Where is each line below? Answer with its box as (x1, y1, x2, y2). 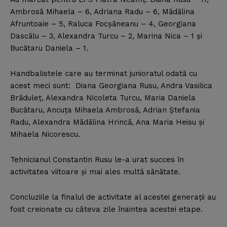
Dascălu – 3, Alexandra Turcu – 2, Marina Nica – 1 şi (10, 31, 202, 41)
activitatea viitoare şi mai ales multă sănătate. (10, 167, 180, 177)
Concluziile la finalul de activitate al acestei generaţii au (10, 193, 216, 202)
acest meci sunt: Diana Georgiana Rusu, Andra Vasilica (10, 81, 212, 91)
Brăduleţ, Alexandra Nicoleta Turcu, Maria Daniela (10, 93, 196, 103)
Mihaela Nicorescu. (10, 130, 80, 139)
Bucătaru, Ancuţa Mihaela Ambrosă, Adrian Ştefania (10, 105, 200, 115)
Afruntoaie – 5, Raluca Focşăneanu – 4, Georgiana (10, 19, 196, 29)
